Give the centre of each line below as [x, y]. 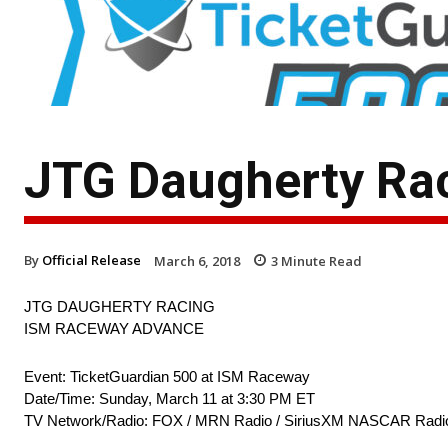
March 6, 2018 [197, 260]
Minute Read [320, 260]
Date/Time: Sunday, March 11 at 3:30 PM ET [169, 399]
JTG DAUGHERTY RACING [119, 307]
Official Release [91, 259]
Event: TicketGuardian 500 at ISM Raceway [167, 377]
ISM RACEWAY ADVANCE [114, 329]
